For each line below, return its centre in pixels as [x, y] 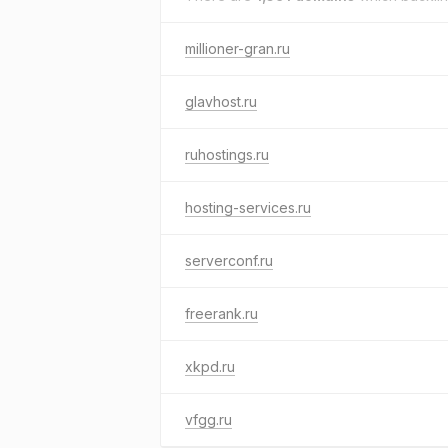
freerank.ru [221, 313]
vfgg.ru [208, 419]
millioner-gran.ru [237, 48]
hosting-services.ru [248, 207]
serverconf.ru [229, 260]
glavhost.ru [221, 101]
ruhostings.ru [227, 154]
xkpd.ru [210, 366]
